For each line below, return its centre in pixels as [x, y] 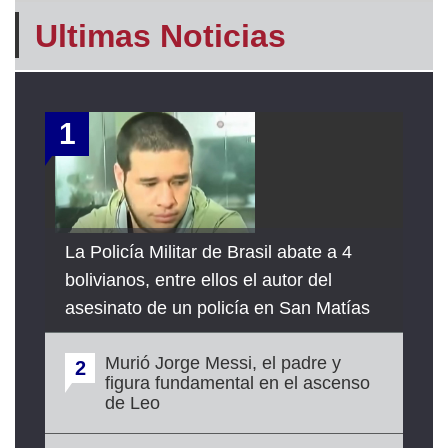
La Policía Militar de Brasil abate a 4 [208, 252]
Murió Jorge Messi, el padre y [223, 363]
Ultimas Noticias [160, 36]
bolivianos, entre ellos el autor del [198, 280]
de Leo [132, 403]
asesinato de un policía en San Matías [217, 308]
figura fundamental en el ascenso [237, 383]
